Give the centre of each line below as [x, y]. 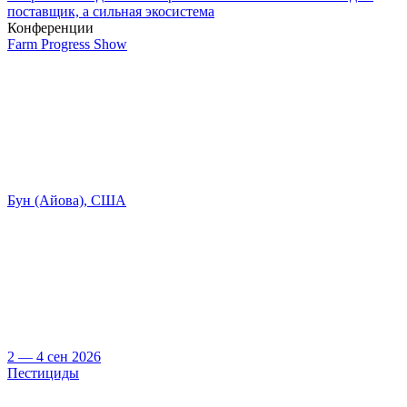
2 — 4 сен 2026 [54, 357]
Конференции [50, 28]
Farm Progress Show [67, 45]
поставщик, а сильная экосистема [111, 12]
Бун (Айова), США [67, 201]
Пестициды [43, 373]
